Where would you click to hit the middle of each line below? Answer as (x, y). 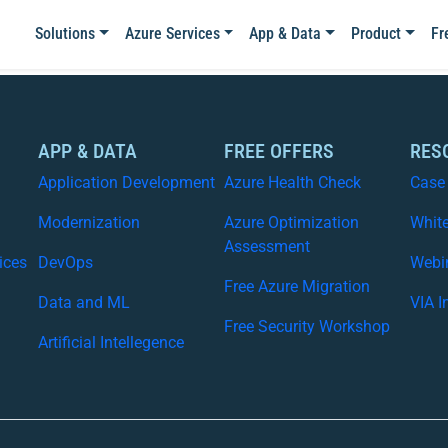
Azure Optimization (291, 222)
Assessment (267, 246)
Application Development (126, 182)
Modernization (89, 222)
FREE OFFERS (279, 151)
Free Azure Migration (297, 286)
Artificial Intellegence (111, 342)
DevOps (65, 262)
